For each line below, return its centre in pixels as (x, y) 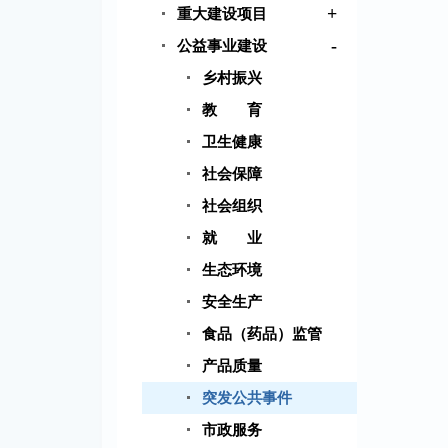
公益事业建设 (222, 46)
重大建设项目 (222, 14)
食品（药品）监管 (262, 334)
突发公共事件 (247, 398)
